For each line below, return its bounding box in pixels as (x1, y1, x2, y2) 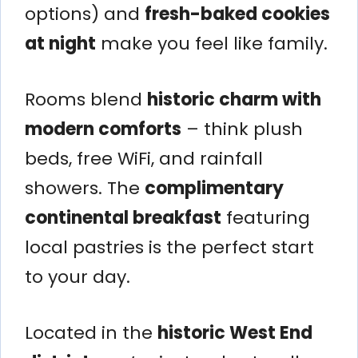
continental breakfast (25, 205, 221, 230)
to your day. (25, 264, 130, 289)
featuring (221, 205, 310, 230)
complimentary (145, 175, 284, 201)
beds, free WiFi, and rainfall (25, 145, 263, 171)
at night (25, 30, 96, 56)
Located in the (25, 320, 157, 345)
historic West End (157, 320, 312, 345)
